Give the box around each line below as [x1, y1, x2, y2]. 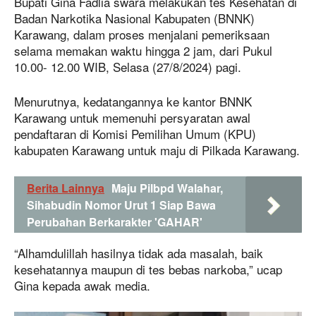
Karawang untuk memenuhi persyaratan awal [14, 108, 250, 126]
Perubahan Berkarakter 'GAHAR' [27, 213, 202, 230]
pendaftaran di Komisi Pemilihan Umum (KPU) [14, 124, 256, 142]
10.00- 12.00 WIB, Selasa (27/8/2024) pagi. [14, 57, 241, 75]
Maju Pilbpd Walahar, [111, 179, 223, 196]
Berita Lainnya [27, 179, 104, 196]
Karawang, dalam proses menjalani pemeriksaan [14, 25, 269, 43]
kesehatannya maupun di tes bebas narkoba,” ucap [14, 260, 282, 278]
